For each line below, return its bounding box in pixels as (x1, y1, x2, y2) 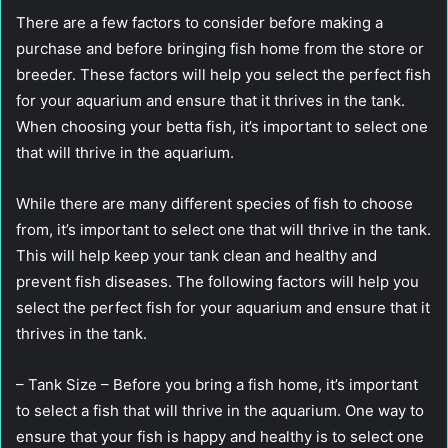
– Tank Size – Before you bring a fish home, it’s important (16, 374, 418, 394)
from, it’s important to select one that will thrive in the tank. (16, 219, 431, 239)
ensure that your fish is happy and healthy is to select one (16, 426, 424, 446)
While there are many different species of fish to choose (16, 193, 413, 213)
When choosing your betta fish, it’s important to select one (16, 116, 428, 136)
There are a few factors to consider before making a (16, 12, 383, 32)
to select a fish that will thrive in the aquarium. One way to (16, 400, 424, 420)
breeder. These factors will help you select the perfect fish (16, 64, 431, 84)
